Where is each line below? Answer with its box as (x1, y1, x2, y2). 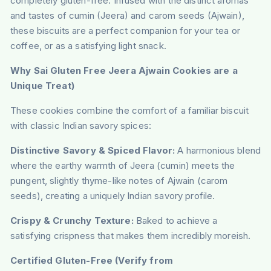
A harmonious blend (175, 145, 261, 157)
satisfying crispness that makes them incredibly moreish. (10, 230, 251, 242)
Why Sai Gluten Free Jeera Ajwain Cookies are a (10, 65, 238, 77)
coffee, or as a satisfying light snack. (10, 40, 166, 52)
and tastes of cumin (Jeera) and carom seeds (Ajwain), (10, 10, 244, 22)
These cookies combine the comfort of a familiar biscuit (10, 105, 249, 117)
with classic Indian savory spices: (10, 120, 152, 132)
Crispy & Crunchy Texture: (10, 215, 134, 227)
